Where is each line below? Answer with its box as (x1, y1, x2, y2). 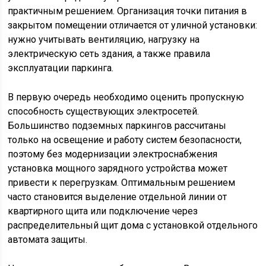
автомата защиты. (8, 234, 88, 245)
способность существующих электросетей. (8, 106, 199, 117)
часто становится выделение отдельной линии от (8, 191, 227, 202)
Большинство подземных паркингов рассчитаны (8, 120, 227, 131)
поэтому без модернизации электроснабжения (8, 148, 218, 160)
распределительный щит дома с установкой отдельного (8, 220, 258, 231)
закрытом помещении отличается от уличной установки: (8, 20, 258, 31)
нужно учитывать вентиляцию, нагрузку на (8, 34, 200, 45)
